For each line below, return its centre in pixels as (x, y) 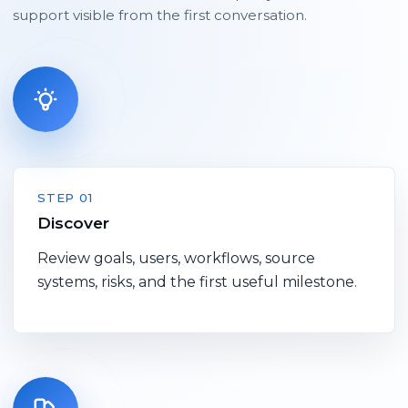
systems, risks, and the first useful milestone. (197, 282)
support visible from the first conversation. (160, 15)
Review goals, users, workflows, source (176, 259)
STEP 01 (65, 198)
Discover (73, 223)
